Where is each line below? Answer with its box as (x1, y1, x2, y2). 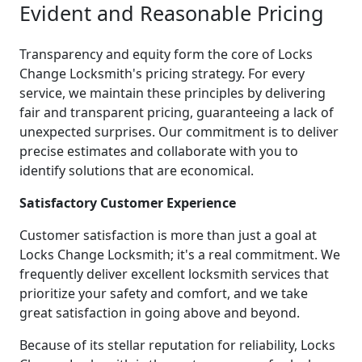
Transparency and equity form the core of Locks (19, 44, 313, 63)
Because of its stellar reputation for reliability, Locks (19, 335, 335, 354)
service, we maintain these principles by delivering (19, 83, 326, 102)
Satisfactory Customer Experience (19, 193, 236, 212)
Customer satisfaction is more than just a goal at (19, 225, 317, 244)
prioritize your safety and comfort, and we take (19, 284, 308, 302)
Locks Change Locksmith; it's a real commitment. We (19, 245, 340, 263)
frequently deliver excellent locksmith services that (19, 264, 329, 283)
